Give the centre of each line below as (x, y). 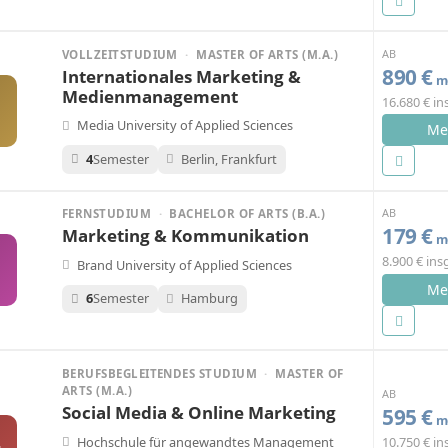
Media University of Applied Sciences (185, 125)
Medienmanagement (150, 96)
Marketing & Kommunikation (185, 236)
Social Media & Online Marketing (199, 412)
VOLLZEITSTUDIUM (122, 54)
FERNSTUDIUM (108, 214)
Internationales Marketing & (181, 76)
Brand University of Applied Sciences (184, 264)
